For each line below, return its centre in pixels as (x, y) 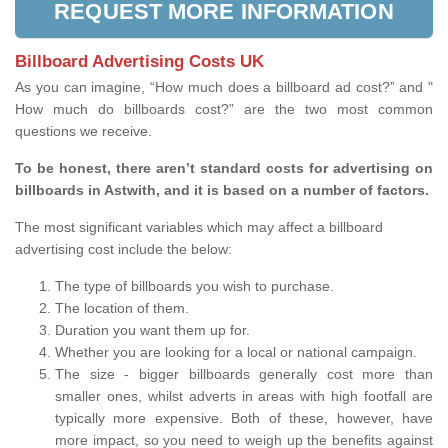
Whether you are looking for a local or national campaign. (236, 352)
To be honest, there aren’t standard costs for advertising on (224, 168)
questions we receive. (83, 131)
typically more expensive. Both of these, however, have (244, 418)
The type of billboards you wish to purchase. (194, 286)
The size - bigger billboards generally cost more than (244, 374)
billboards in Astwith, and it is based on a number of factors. (224, 190)
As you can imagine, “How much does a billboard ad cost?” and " (224, 87)
